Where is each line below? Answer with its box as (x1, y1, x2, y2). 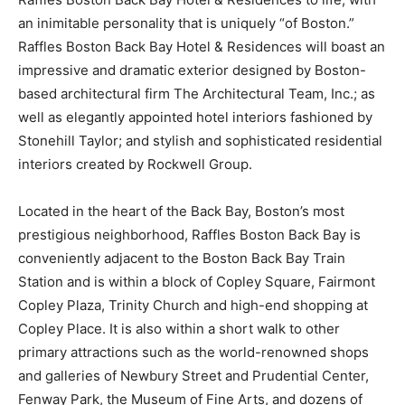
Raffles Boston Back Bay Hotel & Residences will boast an (18, 37, 385, 55)
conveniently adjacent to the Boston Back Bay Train (18, 249, 345, 267)
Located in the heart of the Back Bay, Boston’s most (18, 202, 344, 220)
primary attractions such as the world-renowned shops (18, 343, 369, 361)
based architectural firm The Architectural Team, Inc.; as (18, 84, 375, 102)
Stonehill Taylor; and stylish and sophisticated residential (18, 131, 382, 149)
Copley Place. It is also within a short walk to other (18, 319, 340, 337)
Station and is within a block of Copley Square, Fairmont (18, 272, 375, 290)
